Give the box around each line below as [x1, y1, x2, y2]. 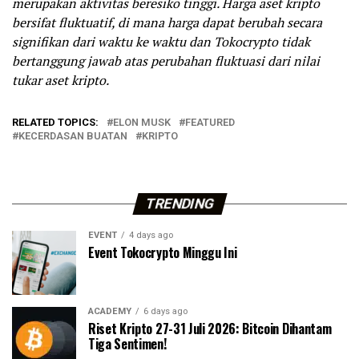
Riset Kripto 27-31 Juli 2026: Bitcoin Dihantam [88, 319, 332, 338]
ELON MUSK [113, 116, 171, 128]
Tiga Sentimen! [88, 334, 167, 353]
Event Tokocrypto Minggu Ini [88, 243, 237, 262]
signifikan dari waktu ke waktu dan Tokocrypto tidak [12, 33, 310, 50]
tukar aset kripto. [12, 71, 109, 89]
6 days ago [143, 306, 188, 317]
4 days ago [129, 230, 173, 240]
